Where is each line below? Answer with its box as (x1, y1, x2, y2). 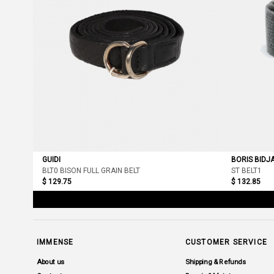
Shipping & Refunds (185, 258, 246, 267)
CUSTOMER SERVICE (185, 237, 268, 246)
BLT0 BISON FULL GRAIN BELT (42, 166, 140, 175)
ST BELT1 (231, 166, 262, 175)
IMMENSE (36, 237, 74, 246)
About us (36, 258, 65, 267)
